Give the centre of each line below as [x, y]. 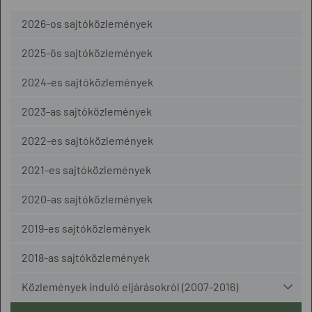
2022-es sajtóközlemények [87, 140]
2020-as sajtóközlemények [87, 199]
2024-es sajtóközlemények [87, 82]
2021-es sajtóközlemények [86, 170]
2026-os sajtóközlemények [87, 23]
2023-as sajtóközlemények [87, 111]
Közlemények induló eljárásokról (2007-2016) [130, 287]
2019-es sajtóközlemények [86, 228]
